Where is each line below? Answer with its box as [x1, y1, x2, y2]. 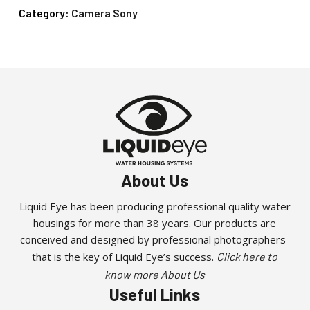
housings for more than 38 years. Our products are [33, 216, 277, 230]
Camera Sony [71, 6, 138, 19]
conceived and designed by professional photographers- [19, 232, 290, 246]
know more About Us [104, 268, 206, 281]
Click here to [217, 250, 278, 263]
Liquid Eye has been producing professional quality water [19, 199, 291, 213]
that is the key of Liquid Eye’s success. [32, 250, 217, 264]
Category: [18, 6, 71, 19]
